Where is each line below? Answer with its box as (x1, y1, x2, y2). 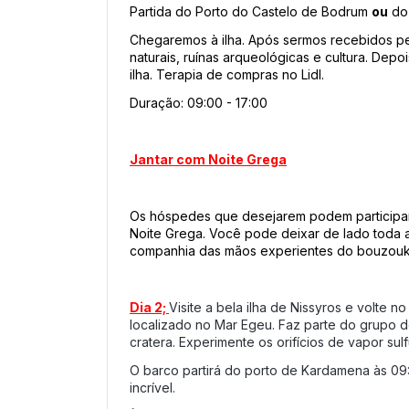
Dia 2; (130, 299, 169, 315)
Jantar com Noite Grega (130, 152, 287, 167)
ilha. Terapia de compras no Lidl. (130, 67, 324, 82)
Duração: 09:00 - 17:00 (130, 95, 267, 110)
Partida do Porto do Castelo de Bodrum (130, 4, 372, 19)
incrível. (130, 380, 179, 395)
